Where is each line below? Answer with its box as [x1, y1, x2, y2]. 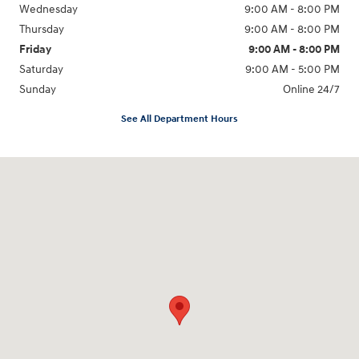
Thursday [19, 22, 64, 37]
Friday [19, 42, 51, 57]
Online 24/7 [283, 83, 340, 97]
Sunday [19, 83, 56, 97]
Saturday [19, 63, 63, 77]
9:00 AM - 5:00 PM [245, 63, 340, 77]
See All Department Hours [121, 112, 238, 125]
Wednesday [19, 2, 78, 17]
